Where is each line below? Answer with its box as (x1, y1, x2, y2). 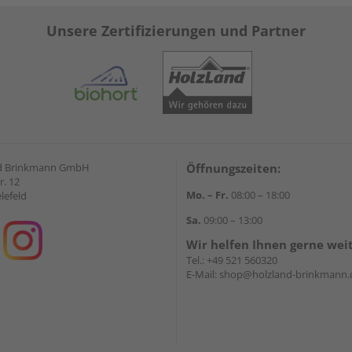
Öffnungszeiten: (186, 160, 280, 176)
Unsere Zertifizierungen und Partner (46, 21, 306, 40)
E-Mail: (186, 267, 219, 281)
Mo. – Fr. (186, 188, 229, 202)
